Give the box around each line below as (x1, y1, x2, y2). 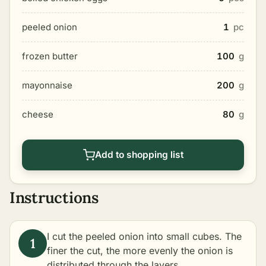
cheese (22, 109, 53, 120)
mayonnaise (22, 80, 72, 91)
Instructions (9, 188, 99, 207)
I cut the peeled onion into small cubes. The (47, 230, 242, 242)
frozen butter (22, 50, 78, 62)
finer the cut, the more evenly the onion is (47, 245, 233, 256)
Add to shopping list (94, 149, 183, 160)
